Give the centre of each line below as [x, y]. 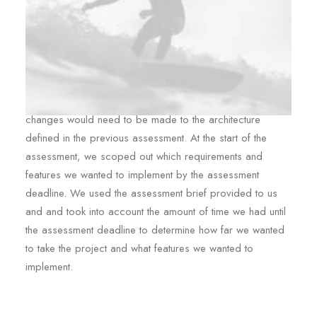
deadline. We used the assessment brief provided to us [151, 193]
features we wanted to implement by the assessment [142, 175]
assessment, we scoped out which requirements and [144, 156]
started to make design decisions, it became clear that [149, 101]
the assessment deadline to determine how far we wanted [155, 230]
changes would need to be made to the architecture [143, 120]
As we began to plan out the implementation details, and [153, 83]
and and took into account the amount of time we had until [156, 212]
